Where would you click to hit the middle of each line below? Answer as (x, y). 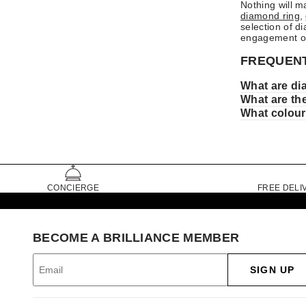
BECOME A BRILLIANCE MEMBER (136, 237)
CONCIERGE (73, 187)
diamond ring (270, 15)
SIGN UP (272, 269)
